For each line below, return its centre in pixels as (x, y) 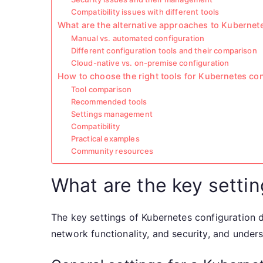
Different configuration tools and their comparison (164, 50)
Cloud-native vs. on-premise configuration (150, 63)
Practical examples (105, 139)
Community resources (112, 151)
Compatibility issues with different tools (145, 12)
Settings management (112, 114)
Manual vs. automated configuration (138, 38)
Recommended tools (109, 102)
